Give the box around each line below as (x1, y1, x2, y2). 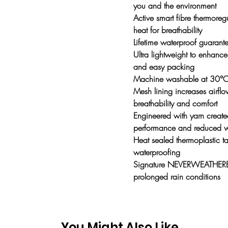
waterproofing (133, 147, 180, 158)
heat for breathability (133, 24, 202, 36)
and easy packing (133, 61, 194, 72)
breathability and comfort (133, 98, 217, 109)
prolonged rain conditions (133, 171, 220, 182)
